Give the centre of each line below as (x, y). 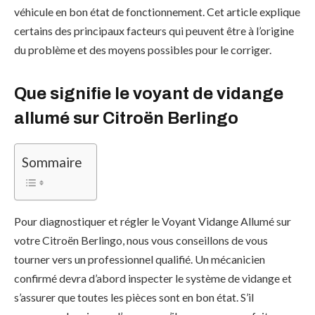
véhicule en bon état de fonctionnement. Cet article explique (157, 12)
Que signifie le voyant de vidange (149, 94)
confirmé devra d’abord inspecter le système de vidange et (153, 278)
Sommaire (52, 162)
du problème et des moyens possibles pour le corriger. (143, 50)
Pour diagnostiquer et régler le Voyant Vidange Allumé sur (153, 221)
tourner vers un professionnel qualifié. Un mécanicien (140, 259)
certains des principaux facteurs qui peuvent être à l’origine (154, 31)
